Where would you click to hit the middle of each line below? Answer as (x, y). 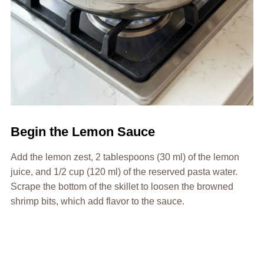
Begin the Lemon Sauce (82, 131)
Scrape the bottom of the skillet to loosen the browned (122, 186)
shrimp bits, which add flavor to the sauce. (97, 201)
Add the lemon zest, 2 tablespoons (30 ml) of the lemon (125, 157)
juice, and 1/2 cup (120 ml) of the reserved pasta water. (124, 171)
